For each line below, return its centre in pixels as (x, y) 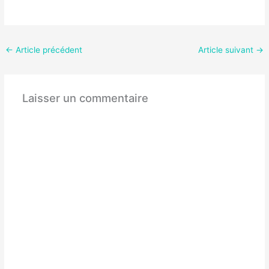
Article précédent (48, 50)
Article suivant (227, 50)
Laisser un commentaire (85, 98)
